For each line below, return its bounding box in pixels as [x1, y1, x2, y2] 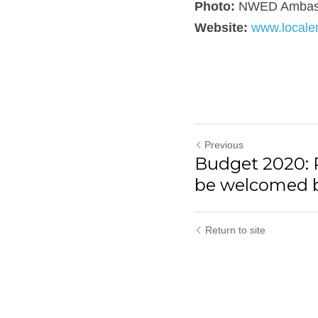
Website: [194, 20, 251, 35]
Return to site [205, 224, 265, 236]
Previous [204, 138, 243, 150]
